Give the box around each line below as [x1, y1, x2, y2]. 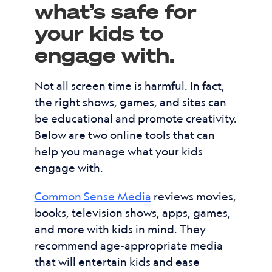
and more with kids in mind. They [34, 222, 206, 236]
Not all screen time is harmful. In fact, [34, 78, 225, 93]
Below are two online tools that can [34, 127, 215, 142]
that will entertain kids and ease [34, 254, 200, 269]
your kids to [34, 21, 163, 45]
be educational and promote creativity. [34, 111, 237, 126]
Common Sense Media [34, 189, 151, 203]
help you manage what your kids [34, 144, 203, 158]
